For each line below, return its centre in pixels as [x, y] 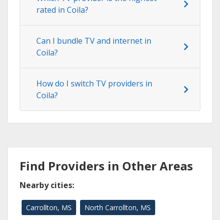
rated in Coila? [62, 10]
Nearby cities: [47, 185]
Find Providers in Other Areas [106, 166]
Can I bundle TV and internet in [94, 41]
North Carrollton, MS [118, 208]
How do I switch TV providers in [94, 84]
